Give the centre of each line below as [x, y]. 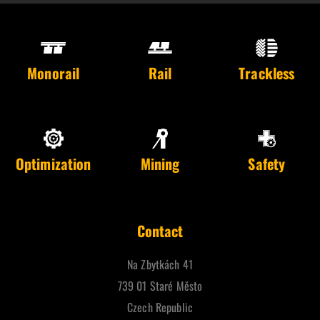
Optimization [53, 164]
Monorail [54, 73]
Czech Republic [160, 307]
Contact [160, 231]
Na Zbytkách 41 [160, 264]
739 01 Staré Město [160, 285]
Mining [160, 164]
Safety [267, 164]
